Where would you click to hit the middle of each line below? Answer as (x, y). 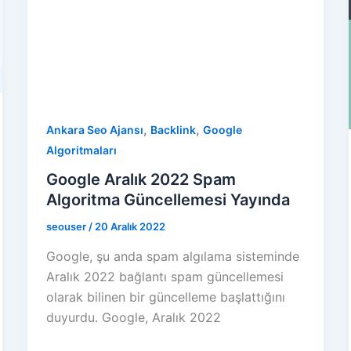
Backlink (173, 129)
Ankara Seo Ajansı (94, 129)
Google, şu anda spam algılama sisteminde (172, 256)
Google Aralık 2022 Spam (141, 180)
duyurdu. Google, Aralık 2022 (133, 317)
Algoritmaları (81, 150)
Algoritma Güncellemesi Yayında (168, 200)
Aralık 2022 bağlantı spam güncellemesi (165, 277)
